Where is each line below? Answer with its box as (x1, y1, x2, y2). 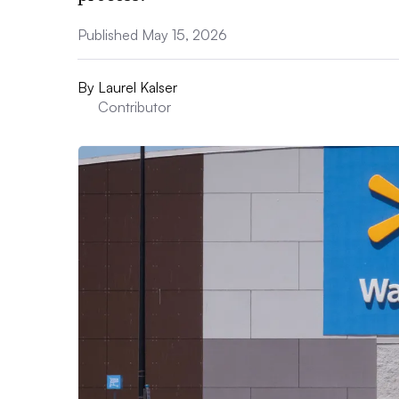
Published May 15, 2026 (77, 26, 227, 44)
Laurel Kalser (98, 78, 177, 96)
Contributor (98, 98, 171, 116)
